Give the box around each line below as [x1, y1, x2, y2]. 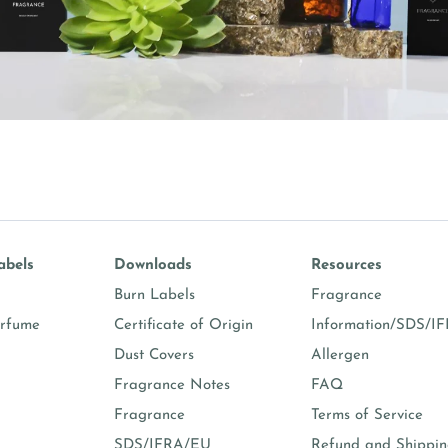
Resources [310, 258, 382, 274]
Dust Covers [113, 348, 194, 364]
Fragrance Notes [113, 378, 230, 394]
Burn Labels [113, 288, 195, 304]
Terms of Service [310, 408, 423, 424]
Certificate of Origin [113, 318, 253, 334]
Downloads [113, 258, 192, 274]
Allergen [310, 348, 369, 364]
